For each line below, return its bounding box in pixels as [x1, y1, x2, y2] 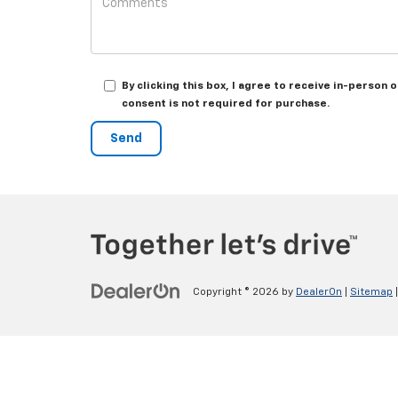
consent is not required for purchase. [122, 98, 330, 109]
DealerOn [296, 286, 342, 298]
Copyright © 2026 [193, 286, 282, 298]
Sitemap [350, 286, 393, 298]
